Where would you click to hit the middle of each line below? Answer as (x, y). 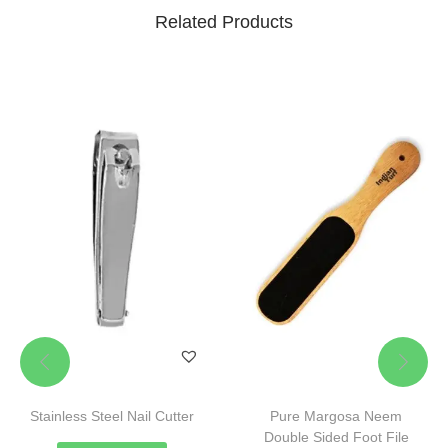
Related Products (224, 22)
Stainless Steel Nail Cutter (112, 416)
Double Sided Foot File (336, 437)
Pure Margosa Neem (336, 416)
